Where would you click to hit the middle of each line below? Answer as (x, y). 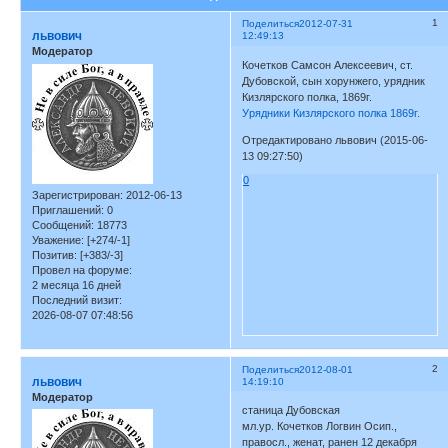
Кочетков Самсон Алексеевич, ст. (328, 64)
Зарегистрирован (76, 194)
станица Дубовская (291, 410)
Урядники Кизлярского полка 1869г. (331, 112)
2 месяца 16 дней (76, 284)
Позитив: (54, 254)
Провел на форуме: (82, 269)
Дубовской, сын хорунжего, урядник (334, 80)
